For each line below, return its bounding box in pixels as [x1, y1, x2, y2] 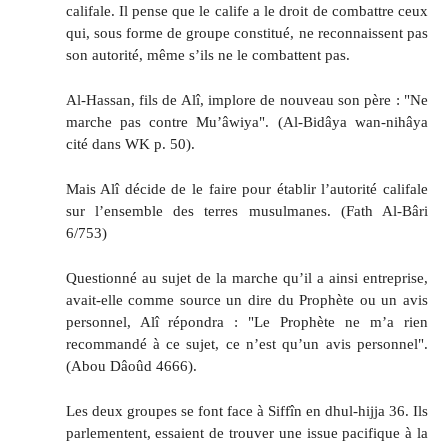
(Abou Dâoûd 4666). [65, 356, 197, 374]
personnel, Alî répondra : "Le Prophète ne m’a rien [65, 312, 428, 330]
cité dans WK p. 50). [65, 135, 195, 153]
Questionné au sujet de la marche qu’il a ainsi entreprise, [65, 268, 428, 286]
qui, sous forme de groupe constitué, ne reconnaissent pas [65, 24, 428, 42]
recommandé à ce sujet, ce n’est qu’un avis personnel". [65, 334, 428, 352]
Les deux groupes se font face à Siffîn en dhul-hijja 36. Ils [65, 401, 428, 419]
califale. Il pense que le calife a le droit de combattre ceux [65, 2, 428, 20]
